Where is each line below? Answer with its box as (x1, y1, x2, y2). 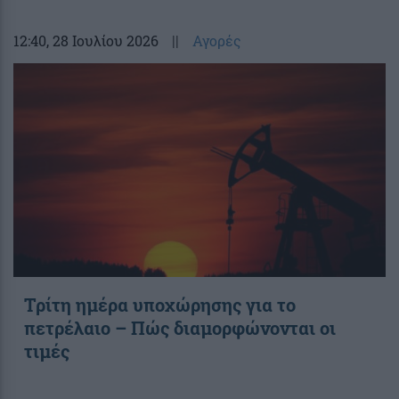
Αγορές (192, 30, 241, 50)
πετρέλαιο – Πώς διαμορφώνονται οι (24, 315, 336, 339)
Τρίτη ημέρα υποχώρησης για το (24, 292, 296, 316)
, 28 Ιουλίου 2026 (46, 30, 159, 50)
